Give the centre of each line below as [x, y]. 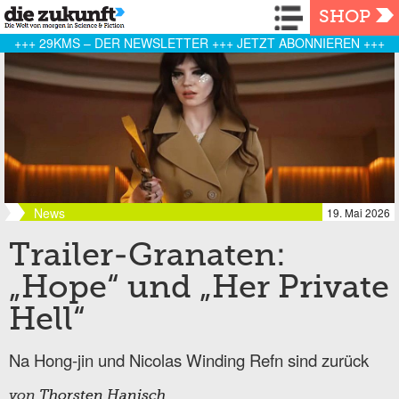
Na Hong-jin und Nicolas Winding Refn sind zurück [189, 359]
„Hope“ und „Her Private [199, 289]
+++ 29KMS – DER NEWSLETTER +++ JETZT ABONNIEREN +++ [199, 42]
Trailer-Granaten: [147, 257]
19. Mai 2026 [358, 212]
